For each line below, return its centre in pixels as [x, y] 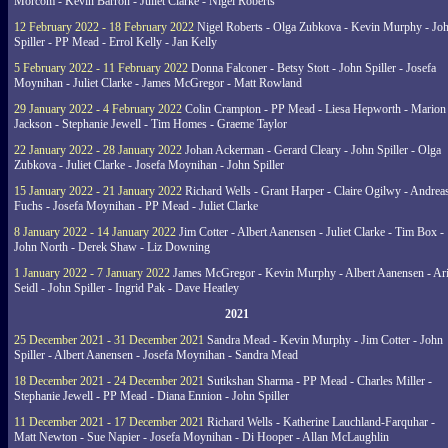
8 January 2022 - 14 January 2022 [95, 232]
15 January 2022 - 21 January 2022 [98, 191]
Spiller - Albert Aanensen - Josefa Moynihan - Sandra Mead [156, 355]
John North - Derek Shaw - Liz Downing [112, 247]
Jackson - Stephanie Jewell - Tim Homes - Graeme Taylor [150, 124]
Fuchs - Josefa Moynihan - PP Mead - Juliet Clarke [136, 206]
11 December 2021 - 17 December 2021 [109, 422]
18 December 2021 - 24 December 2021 [109, 381]
